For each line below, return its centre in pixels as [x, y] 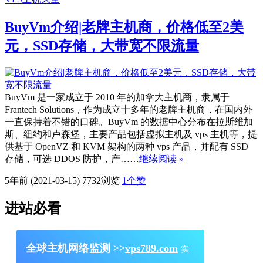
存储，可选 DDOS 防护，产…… [72, 159]
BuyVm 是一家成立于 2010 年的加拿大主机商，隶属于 [117, 97]
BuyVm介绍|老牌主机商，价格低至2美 [124, 27]
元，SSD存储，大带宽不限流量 [102, 46]
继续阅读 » [161, 159]
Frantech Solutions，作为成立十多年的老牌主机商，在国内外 [129, 110]
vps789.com [151, 248]
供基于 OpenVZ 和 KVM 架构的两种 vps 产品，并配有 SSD [127, 147]
